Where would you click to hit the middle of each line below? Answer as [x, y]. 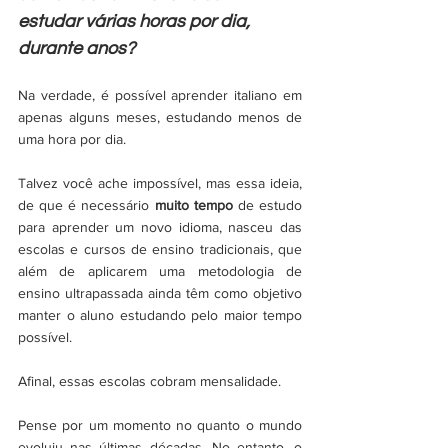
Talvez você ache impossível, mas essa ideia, [160, 183]
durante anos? [76, 48]
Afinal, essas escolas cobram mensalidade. [149, 381]
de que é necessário [86, 205]
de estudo [267, 205]
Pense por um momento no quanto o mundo [160, 425]
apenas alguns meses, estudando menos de [160, 117]
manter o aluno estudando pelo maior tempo [160, 315]
